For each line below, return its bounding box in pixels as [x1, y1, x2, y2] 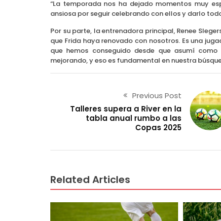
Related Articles [50, 173, 130, 187]
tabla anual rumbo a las [85, 112, 182, 123]
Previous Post [132, 90, 182, 101]
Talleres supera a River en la [70, 103, 182, 114]
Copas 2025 [135, 122, 182, 133]
